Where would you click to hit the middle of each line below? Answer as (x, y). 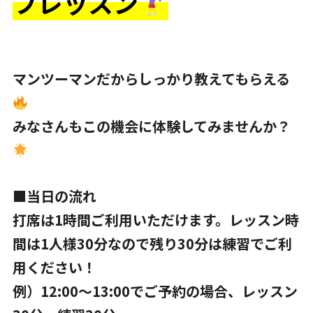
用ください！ (54, 267)
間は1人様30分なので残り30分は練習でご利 (152, 243)
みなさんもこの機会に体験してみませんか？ (151, 126)
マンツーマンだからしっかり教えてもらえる (151, 78)
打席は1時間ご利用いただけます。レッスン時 (155, 219)
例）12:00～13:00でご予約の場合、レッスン (155, 291)
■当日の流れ (54, 196)
